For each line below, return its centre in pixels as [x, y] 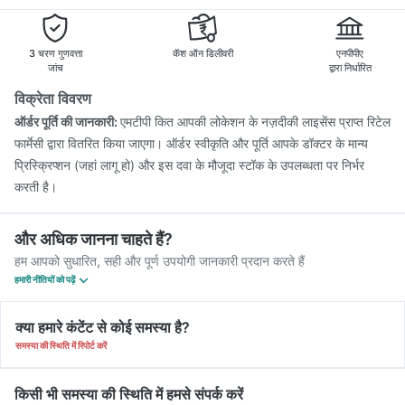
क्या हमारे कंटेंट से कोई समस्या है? [103, 327]
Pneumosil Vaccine [85, 24]
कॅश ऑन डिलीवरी [202, 53]
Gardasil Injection [324, 24]
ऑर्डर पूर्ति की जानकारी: [67, 122]
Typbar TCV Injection [206, 24]
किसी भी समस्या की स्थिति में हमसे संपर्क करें [129, 394]
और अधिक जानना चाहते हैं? [94, 239]
